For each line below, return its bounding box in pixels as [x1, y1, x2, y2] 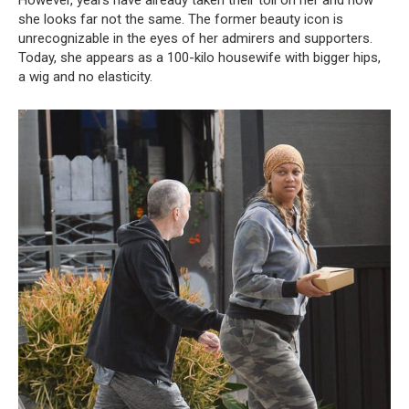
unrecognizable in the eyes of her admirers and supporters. [18, 30, 372, 47]
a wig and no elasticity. [18, 68, 152, 86]
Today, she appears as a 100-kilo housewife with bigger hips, [18, 49, 381, 67]
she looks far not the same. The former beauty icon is [18, 11, 343, 28]
